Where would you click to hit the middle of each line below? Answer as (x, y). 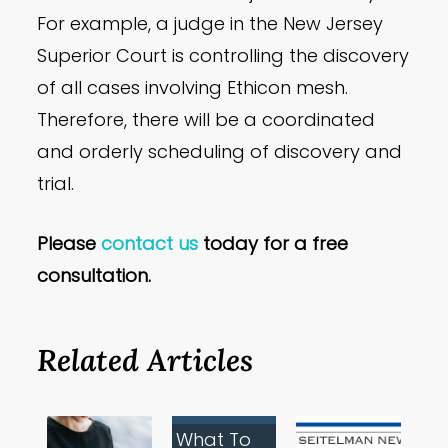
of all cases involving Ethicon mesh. (193, 88)
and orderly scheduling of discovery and (220, 152)
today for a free (273, 244)
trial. (56, 184)
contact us (150, 244)
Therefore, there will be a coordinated (206, 120)
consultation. (94, 276)
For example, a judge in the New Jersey (210, 24)
